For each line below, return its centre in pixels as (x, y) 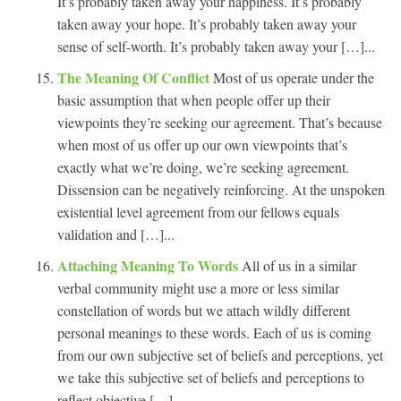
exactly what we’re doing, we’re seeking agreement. (203, 166)
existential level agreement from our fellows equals (198, 211)
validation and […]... (116, 234)
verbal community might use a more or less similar (198, 287)
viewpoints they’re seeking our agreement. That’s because (220, 122)
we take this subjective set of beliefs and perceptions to (211, 377)
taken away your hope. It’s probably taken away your (207, 23)
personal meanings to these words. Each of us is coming (214, 332)
